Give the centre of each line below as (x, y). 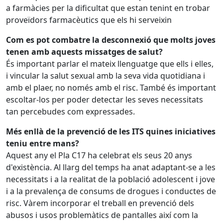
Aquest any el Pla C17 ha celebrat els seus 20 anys (99, 155)
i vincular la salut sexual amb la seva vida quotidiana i (106, 76)
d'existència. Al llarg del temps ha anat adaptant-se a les (111, 167)
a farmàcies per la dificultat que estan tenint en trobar (108, 8)
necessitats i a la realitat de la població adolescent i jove (111, 179)
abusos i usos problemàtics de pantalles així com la (102, 215)
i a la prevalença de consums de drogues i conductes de (111, 191)
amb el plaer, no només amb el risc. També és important (111, 88)
